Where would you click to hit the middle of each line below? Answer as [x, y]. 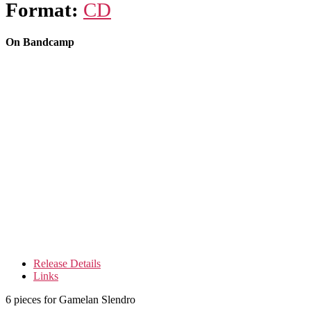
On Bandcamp [40, 42]
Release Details [67, 264]
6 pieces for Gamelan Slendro [70, 300]
